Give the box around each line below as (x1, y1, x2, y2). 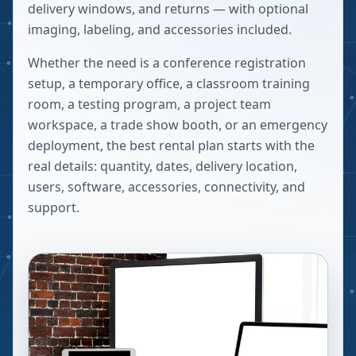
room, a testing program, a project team (28, 95, 271, 113)
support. (28, 199, 79, 216)
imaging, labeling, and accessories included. (28, 21, 292, 38)
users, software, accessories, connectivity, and (28, 178, 305, 195)
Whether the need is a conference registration (28, 54, 306, 72)
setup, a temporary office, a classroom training (28, 75, 310, 92)
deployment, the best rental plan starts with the (28, 137, 315, 154)
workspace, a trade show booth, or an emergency (28, 116, 327, 133)
